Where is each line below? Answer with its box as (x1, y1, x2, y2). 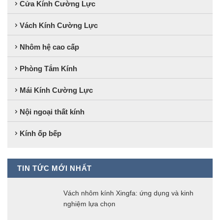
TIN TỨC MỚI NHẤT (17, 164, 92, 173)
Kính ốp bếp (20, 129, 61, 137)
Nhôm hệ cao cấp (20, 42, 79, 51)
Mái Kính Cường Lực (20, 85, 93, 94)
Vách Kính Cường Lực (20, 21, 98, 29)
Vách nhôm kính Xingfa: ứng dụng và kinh (63, 189, 194, 197)
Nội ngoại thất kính (20, 107, 84, 116)
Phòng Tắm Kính (20, 64, 77, 73)
